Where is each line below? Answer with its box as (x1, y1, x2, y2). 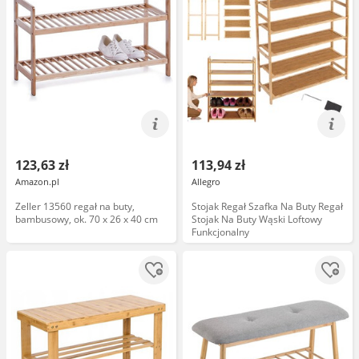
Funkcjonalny (192, 225, 249, 239)
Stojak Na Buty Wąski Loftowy (192, 212, 322, 226)
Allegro (192, 175, 220, 188)
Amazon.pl (15, 175, 59, 188)
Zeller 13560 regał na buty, (15, 200, 135, 213)
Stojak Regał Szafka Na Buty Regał (192, 200, 343, 213)
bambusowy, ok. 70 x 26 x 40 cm (15, 212, 158, 226)
